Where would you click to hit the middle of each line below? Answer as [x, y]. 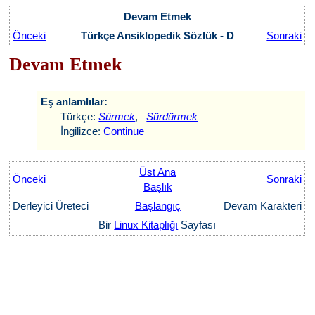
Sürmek [117, 116]
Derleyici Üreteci [52, 206]
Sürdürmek [172, 116]
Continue [124, 131]
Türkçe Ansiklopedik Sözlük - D [158, 36]
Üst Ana [158, 172]
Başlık [157, 187]
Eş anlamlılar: [75, 102]
